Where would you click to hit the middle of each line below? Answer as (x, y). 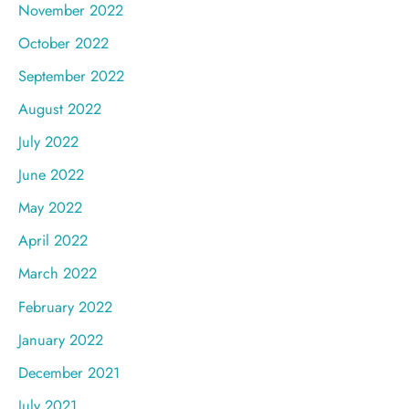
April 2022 (53, 241)
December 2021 (69, 372)
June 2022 (51, 175)
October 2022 (63, 42)
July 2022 (48, 142)
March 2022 (58, 273)
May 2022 (50, 208)
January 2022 (61, 339)
